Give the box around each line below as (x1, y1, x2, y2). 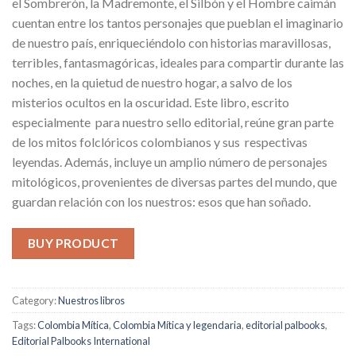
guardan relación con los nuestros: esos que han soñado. (12, 194, 311, 210)
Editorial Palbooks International (12, 335, 150, 348)
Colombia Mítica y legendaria (113, 319, 242, 332)
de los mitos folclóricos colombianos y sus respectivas (12, 134, 308, 150)
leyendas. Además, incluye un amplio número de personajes (12, 154, 327, 170)
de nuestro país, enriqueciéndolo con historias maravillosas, (12, 35, 331, 51)
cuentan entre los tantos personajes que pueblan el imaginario (12, 15, 343, 31)
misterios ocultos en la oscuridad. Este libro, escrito (12, 95, 289, 110)
